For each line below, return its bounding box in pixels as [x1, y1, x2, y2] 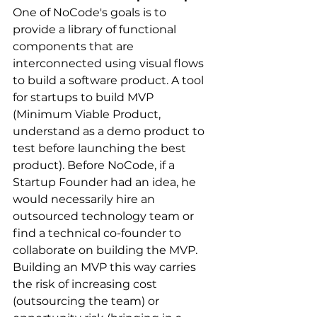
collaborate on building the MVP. [13, 243, 200, 257]
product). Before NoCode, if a [13, 158, 178, 172]
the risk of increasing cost [13, 277, 160, 291]
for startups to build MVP [13, 90, 156, 104]
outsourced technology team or [13, 209, 197, 223]
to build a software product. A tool [13, 73, 207, 87]
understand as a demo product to [13, 124, 207, 138]
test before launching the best [13, 141, 189, 155]
